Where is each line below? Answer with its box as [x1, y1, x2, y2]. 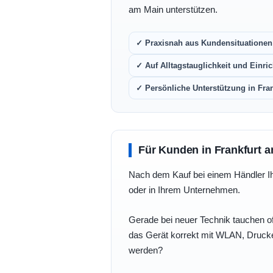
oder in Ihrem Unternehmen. [129, 184, 240, 195]
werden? [129, 244, 163, 255]
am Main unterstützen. [129, 4, 218, 15]
